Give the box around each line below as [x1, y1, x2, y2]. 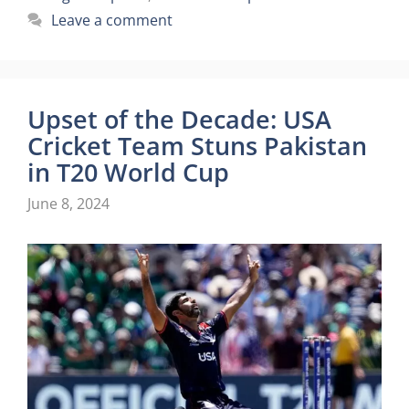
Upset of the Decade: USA [27, 102, 331, 137]
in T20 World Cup [27, 155, 229, 190]
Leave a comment [50, 10, 173, 31]
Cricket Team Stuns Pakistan [27, 129, 367, 163]
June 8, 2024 [27, 194, 110, 215]
